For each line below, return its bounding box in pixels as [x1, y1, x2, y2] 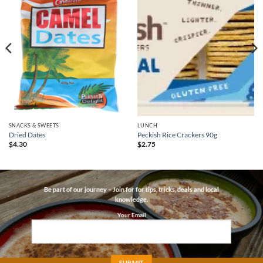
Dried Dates [8, 130, 45, 139]
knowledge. [115, 195, 148, 204]
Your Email [117, 211, 146, 219]
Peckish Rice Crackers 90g [137, 130, 217, 139]
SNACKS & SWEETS [8, 122, 59, 129]
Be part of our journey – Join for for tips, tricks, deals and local [44, 186, 219, 194]
